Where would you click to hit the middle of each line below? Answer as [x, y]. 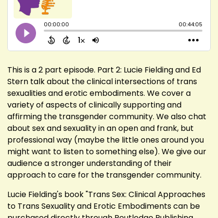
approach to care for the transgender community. [104, 175]
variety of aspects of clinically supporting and [94, 105]
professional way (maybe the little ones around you [106, 140]
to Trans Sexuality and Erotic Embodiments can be [104, 206]
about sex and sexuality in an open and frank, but [100, 128]
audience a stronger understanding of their [90, 163]
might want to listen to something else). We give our [107, 151]
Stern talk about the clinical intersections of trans [102, 81]
